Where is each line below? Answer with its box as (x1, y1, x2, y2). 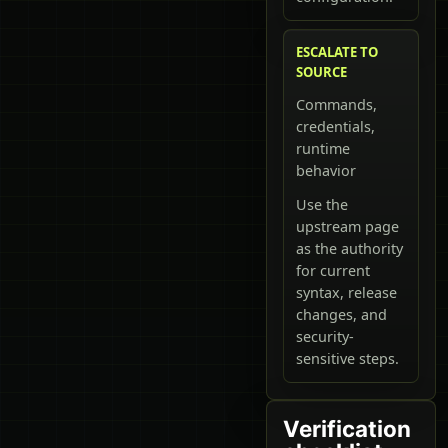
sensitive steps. (296, 348, 399, 368)
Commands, (296, 94, 377, 114)
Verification (283, 414, 411, 442)
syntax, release (296, 282, 397, 302)
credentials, (296, 116, 375, 136)
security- (296, 326, 354, 346)
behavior (296, 160, 356, 180)
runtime (296, 138, 350, 158)
